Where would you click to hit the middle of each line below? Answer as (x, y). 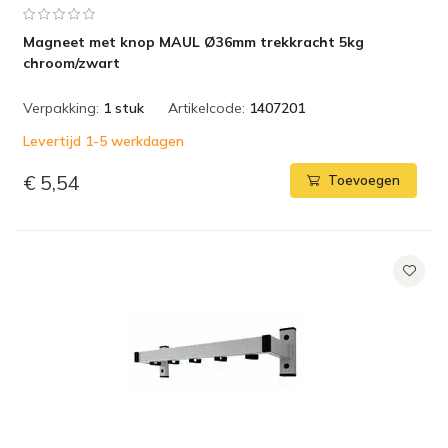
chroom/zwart (71, 63)
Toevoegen (364, 180)
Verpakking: (61, 108)
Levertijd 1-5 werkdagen (103, 141)
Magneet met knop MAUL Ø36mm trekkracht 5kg (193, 42)
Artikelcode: (206, 108)
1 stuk (123, 108)
